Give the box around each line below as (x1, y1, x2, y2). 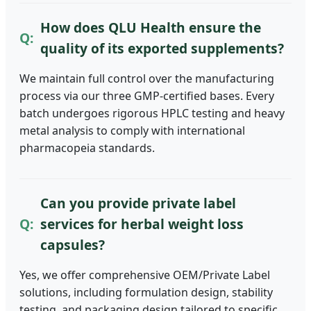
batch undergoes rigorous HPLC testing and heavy (19, 105, 285, 121)
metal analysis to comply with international (19, 122, 245, 138)
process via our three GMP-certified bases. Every (19, 87, 274, 103)
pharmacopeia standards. (19, 140, 155, 155)
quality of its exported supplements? (40, 38, 284, 58)
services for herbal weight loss (40, 214, 244, 233)
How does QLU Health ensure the (40, 17, 261, 37)
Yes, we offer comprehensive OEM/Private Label (19, 267, 270, 283)
